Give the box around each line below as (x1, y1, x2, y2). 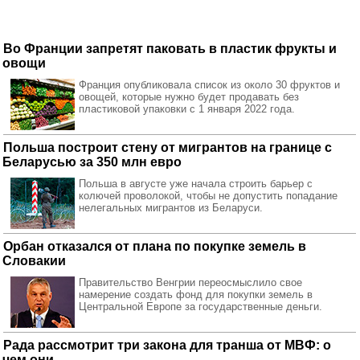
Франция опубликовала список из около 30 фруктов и (79, 79, 340, 91)
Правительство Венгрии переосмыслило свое (79, 276, 302, 288)
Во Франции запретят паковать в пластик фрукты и (3, 42, 337, 55)
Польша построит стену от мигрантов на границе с (3, 141, 332, 154)
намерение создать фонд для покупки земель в (79, 288, 313, 301)
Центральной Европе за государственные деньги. (79, 301, 322, 313)
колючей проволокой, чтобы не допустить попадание (79, 190, 337, 202)
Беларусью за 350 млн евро (2, 155, 182, 169)
